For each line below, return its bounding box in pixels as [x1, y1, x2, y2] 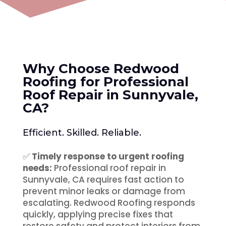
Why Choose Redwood [22, 60, 179, 77]
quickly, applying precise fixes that [22, 208, 173, 220]
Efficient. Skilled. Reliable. [22, 127, 141, 138]
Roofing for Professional [22, 73, 189, 90]
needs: [22, 161, 52, 174]
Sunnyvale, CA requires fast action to [22, 173, 184, 186]
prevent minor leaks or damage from [22, 185, 185, 197]
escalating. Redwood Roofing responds [22, 196, 195, 209]
